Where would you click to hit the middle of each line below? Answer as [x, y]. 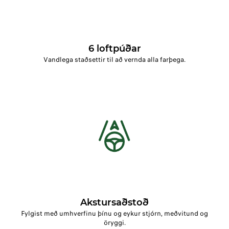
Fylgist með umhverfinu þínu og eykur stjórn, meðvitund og [114, 214]
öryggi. [114, 223]
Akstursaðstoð [114, 203]
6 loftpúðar [114, 49]
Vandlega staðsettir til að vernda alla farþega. [114, 60]
